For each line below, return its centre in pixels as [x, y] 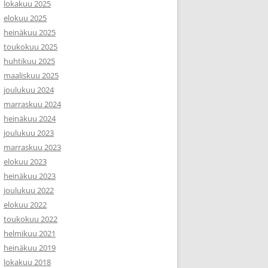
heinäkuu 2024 [30, 118]
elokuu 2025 [25, 18]
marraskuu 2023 [32, 147]
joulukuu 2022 [29, 190]
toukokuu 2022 [31, 219]
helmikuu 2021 [30, 233]
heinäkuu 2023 [30, 176]
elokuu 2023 [25, 162]
